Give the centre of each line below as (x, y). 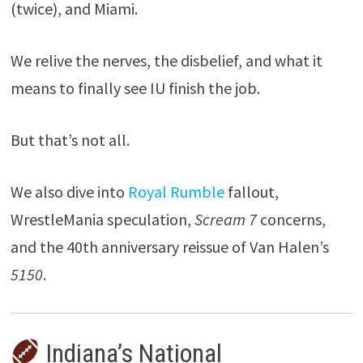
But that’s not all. (70, 140)
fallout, (251, 192)
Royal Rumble (176, 192)
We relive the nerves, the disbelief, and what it (166, 61)
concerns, (291, 220)
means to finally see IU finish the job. (135, 88)
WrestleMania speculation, (102, 220)
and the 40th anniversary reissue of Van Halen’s (169, 247)
